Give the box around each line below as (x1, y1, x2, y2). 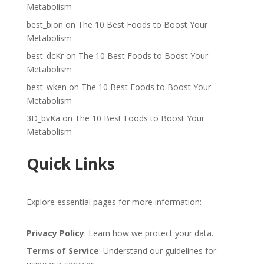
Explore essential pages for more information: (26, 196, 202, 207)
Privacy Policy (26, 227, 84, 239)
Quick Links (26, 153, 115, 174)
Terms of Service (26, 245, 99, 256)
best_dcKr (26, 50, 64, 61)
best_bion (26, 19, 63, 30)
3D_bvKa (26, 113, 60, 124)
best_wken (26, 81, 67, 93)
